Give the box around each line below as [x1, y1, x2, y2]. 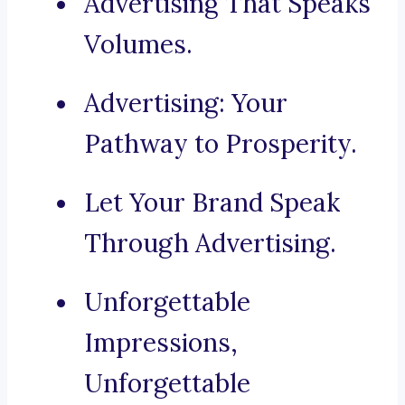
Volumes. [84, 28, 193, 61]
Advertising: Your [84, 87, 287, 120]
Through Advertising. [84, 227, 336, 260]
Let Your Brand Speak [84, 186, 340, 220]
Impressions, [84, 326, 238, 360]
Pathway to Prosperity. [84, 127, 357, 161]
